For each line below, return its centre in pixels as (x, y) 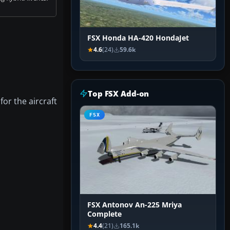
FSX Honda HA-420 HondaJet (138, 38)
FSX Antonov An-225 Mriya (135, 205)
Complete (104, 214)
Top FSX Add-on (119, 94)
